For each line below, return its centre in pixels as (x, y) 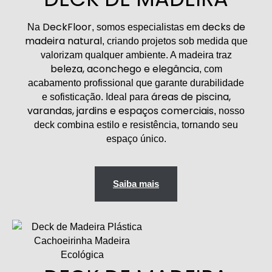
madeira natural (63, 41)
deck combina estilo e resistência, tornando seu (136, 124)
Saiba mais (136, 184)
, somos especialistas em (147, 27)
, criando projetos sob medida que (175, 41)
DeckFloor (67, 27)
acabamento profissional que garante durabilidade (136, 83)
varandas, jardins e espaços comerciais (121, 110)
